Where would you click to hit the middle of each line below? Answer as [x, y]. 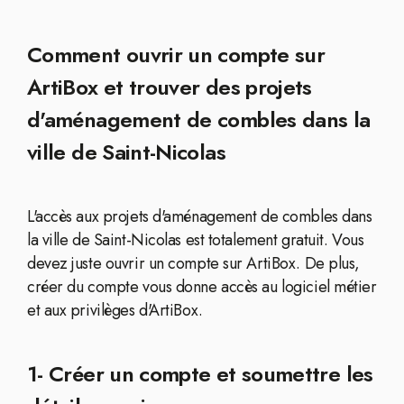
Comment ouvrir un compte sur [176, 55]
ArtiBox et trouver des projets [170, 87]
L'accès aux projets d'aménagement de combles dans [200, 216]
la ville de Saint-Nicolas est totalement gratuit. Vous [196, 240]
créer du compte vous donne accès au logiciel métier [202, 287]
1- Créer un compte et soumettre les [200, 374]
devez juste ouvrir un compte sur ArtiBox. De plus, [193, 263]
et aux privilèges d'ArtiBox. [115, 310]
